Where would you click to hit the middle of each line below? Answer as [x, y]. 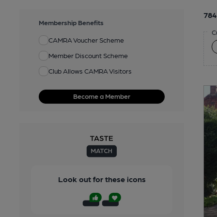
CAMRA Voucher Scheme [86, 40]
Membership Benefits [71, 22]
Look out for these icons [102, 179]
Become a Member [102, 96]
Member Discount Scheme [88, 55]
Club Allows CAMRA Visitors [90, 71]
